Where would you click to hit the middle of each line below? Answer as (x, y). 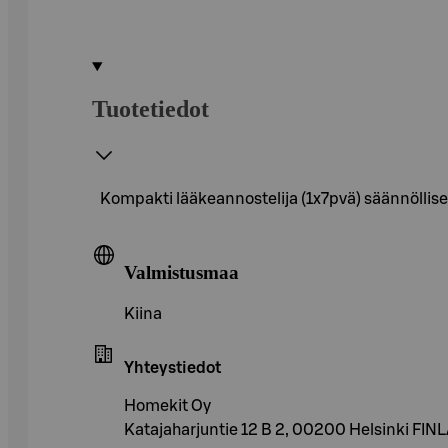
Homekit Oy (167, 406)
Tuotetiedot (150, 108)
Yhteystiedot (172, 368)
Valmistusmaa (181, 272)
